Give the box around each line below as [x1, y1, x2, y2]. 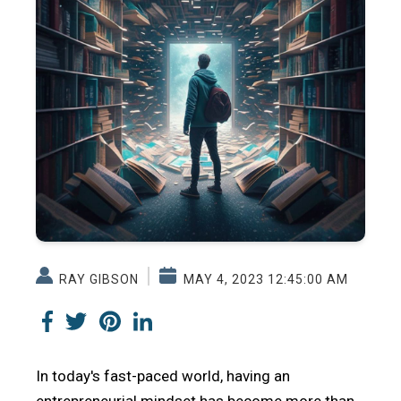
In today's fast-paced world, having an [36, 367, 290, 385]
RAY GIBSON [55, 272, 139, 286]
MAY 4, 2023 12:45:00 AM [179, 272, 348, 286]
